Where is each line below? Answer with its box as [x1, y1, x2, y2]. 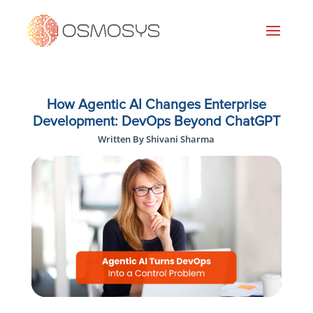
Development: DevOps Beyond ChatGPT [32, 115, 280, 129]
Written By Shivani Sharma [98, 133, 215, 146]
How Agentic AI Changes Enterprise [46, 98, 266, 112]
